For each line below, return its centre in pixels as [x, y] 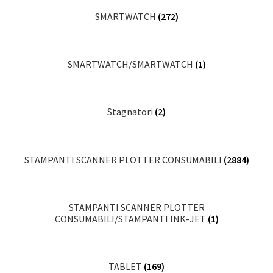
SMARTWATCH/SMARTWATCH [131, 64]
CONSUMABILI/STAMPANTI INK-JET [131, 219]
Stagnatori [131, 112]
